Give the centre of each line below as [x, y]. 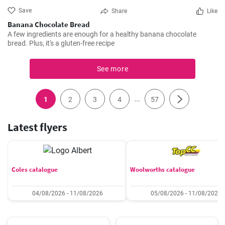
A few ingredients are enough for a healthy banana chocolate [102, 34]
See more [113, 69]
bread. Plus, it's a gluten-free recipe [61, 43]
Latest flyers [37, 127]
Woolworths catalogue [162, 170]
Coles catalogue [35, 170]
